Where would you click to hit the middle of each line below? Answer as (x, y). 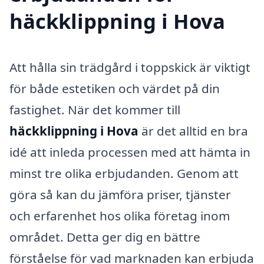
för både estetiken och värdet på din (115, 88)
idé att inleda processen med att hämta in (130, 152)
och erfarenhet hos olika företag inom (120, 215)
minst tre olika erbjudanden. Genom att (124, 173)
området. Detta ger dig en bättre (105, 237)
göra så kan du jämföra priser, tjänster (120, 194)
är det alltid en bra (193, 131)
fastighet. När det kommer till (95, 109)
